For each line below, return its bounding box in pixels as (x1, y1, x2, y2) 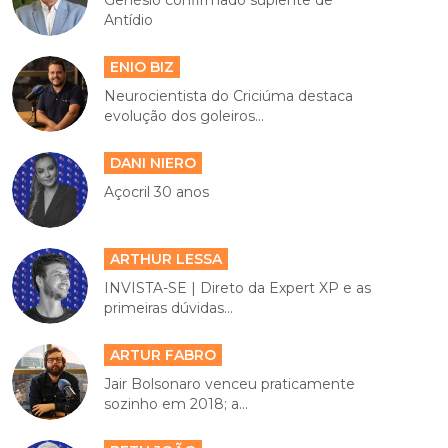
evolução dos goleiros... (104, 107, 265, 126)
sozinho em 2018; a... (104, 395, 249, 414)
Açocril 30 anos (104, 183, 210, 202)
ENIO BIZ (110, 58, 175, 77)
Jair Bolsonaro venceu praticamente (104, 375, 356, 394)
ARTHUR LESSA (110, 250, 223, 269)
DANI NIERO (110, 154, 197, 173)
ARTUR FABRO (110, 346, 217, 365)
